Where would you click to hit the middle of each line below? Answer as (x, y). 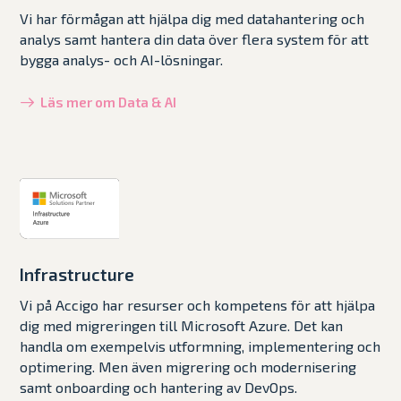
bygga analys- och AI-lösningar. (122, 59)
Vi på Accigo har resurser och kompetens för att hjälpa (198, 304)
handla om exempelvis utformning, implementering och (200, 346)
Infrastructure (77, 274)
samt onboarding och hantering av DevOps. (159, 387)
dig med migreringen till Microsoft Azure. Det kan (182, 325)
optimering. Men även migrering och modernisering (188, 366)
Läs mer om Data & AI (109, 102)
